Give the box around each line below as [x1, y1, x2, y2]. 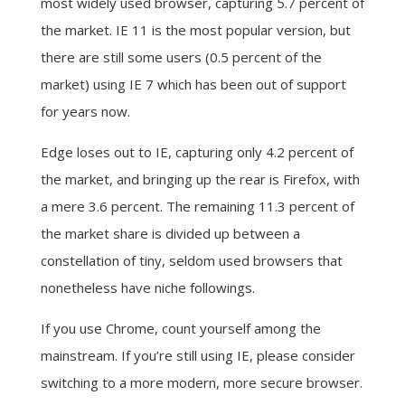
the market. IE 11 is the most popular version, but [40, 21, 351, 39]
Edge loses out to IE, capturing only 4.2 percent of [40, 143, 353, 161]
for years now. [40, 102, 130, 120]
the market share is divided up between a [40, 224, 300, 242]
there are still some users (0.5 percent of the [40, 48, 322, 66]
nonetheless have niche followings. [40, 278, 255, 297]
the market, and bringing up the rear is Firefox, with [40, 170, 360, 188]
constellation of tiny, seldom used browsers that [40, 251, 343, 269]
